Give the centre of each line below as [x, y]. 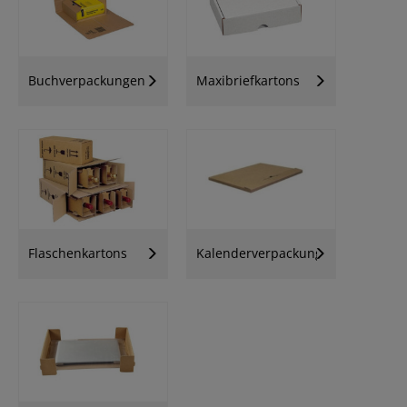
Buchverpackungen [87, 81]
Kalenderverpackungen [267, 253]
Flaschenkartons [78, 253]
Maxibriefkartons [248, 81]
